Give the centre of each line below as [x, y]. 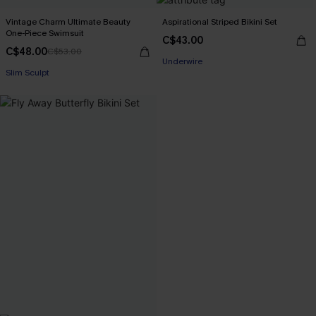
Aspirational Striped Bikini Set [220, 22]
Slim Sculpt [28, 73]
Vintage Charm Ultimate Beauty [68, 22]
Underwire [182, 61]
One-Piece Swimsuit [45, 33]
